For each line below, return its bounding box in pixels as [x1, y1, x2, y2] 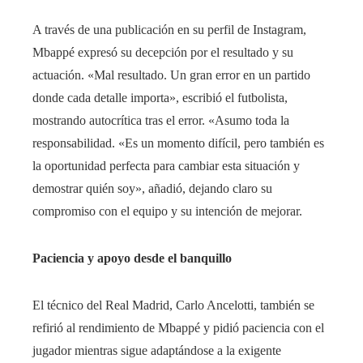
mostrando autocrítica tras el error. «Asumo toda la [32, 113, 289, 128]
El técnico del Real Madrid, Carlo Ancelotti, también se [32, 298, 314, 313]
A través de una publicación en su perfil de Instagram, [32, 23, 306, 37]
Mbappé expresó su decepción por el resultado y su [32, 45, 293, 60]
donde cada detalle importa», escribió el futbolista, [32, 91, 288, 105]
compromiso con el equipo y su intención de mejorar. [32, 204, 302, 219]
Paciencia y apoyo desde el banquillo [32, 251, 232, 266]
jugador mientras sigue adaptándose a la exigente [32, 344, 281, 358]
